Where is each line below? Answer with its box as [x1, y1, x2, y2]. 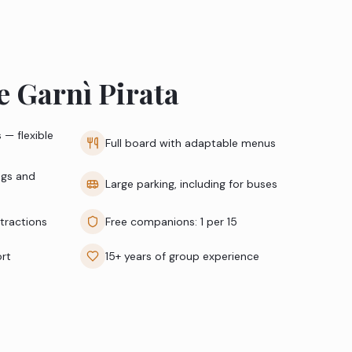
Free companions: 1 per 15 [105, 214, 237, 229]
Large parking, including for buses [105, 177, 277, 192]
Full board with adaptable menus [105, 136, 276, 151]
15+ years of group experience [105, 249, 259, 264]
